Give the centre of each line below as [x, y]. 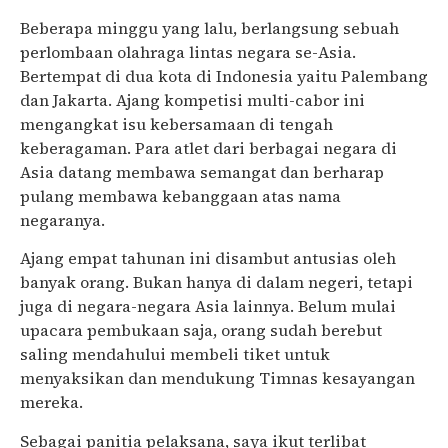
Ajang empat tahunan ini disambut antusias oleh [208, 258]
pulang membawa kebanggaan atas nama [180, 196]
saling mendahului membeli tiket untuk [175, 354]
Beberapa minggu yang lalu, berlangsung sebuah [209, 28]
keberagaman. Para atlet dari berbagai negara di [208, 148]
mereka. [51, 402]
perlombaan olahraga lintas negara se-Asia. [188, 52]
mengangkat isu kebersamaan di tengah [176, 124]
